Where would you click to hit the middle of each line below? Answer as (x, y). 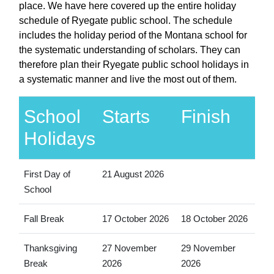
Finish (206, 116)
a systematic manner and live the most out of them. (128, 79)
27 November (129, 248)
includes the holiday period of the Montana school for (133, 35)
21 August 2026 (133, 174)
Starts (126, 116)
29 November (208, 248)
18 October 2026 (214, 218)
